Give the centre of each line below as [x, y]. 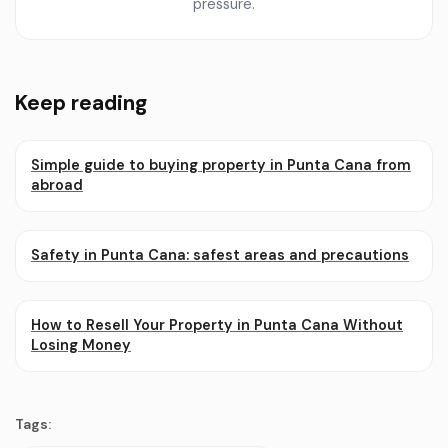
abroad [57, 185]
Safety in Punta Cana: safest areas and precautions [220, 255]
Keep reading [81, 103]
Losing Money [81, 345]
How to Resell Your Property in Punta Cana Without [217, 325]
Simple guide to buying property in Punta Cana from [221, 165]
